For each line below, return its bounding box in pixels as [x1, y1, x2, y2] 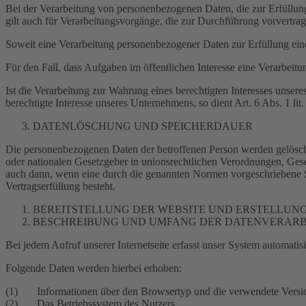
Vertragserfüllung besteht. [5, 180, 115, 192]
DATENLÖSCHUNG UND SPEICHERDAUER [33, 120, 253, 132]
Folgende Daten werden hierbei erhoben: [5, 262, 182, 274]
